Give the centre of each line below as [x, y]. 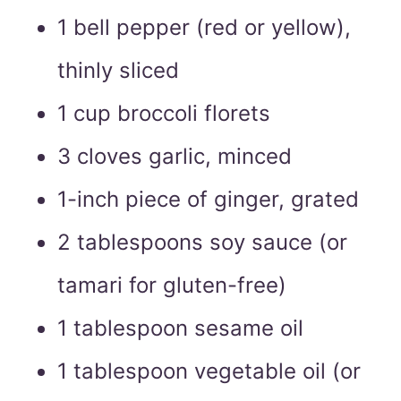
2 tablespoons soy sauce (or [202, 243]
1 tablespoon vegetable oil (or [209, 371]
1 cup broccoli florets [164, 114]
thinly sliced [118, 71]
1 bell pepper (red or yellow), [204, 28]
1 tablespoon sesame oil [180, 328]
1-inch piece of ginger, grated [208, 200]
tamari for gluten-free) [172, 286]
